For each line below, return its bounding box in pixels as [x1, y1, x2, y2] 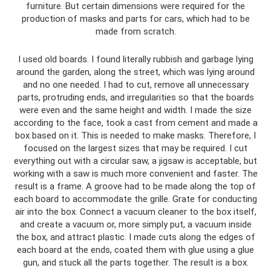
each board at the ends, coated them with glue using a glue [17, 244, 254, 255]
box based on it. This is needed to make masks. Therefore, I [15, 129, 256, 141]
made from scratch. [95, 25, 176, 37]
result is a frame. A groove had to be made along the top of [15, 180, 256, 192]
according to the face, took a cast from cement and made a [13, 117, 258, 128]
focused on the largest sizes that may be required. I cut [24, 142, 247, 154]
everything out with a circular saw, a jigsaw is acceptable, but [14, 155, 257, 166]
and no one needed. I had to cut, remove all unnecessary [22, 79, 249, 90]
